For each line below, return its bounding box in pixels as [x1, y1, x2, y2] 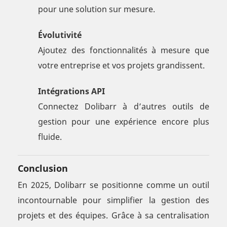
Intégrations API [38, 86, 105, 97]
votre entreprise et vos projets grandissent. [38, 60, 205, 71]
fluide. [38, 131, 62, 143]
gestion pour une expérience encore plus [38, 116, 209, 128]
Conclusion [18, 162, 68, 175]
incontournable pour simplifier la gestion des [18, 195, 209, 206]
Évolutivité [38, 29, 82, 41]
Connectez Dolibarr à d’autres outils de [38, 101, 209, 112]
